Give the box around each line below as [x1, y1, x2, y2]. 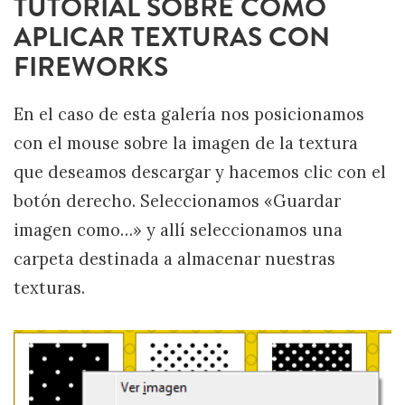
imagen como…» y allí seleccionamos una [14, 220, 343, 240]
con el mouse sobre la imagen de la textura [14, 133, 358, 154]
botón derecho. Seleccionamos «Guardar [14, 191, 341, 212]
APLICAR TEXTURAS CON [14, 18, 330, 56]
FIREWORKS [14, 48, 168, 86]
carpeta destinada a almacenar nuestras [14, 249, 335, 269]
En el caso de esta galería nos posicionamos [14, 104, 364, 125]
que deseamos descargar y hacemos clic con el [14, 162, 386, 183]
